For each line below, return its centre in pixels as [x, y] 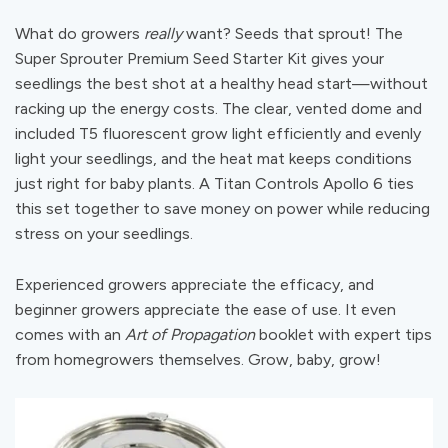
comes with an [70, 334]
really [163, 33]
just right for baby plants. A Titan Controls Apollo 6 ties [214, 183]
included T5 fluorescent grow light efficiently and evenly [218, 133]
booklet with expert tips [343, 334]
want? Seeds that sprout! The [292, 33]
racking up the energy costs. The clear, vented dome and [218, 108]
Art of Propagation [190, 334]
